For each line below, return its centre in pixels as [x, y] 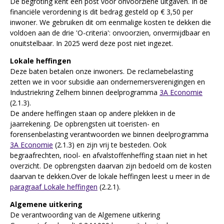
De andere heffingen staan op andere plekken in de [93, 113]
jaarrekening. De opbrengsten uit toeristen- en [85, 123]
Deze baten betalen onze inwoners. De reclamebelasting [101, 71]
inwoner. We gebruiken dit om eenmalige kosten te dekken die [110, 22]
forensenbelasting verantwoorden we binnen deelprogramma [109, 134]
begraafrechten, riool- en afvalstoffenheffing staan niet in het [109, 155]
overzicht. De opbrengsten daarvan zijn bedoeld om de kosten [111, 165]
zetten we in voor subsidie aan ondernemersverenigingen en [107, 81]
